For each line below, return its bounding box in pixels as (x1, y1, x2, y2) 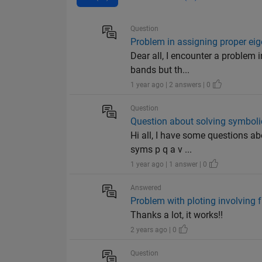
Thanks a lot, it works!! (130, 209, 223, 221)
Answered (130, 184, 162, 192)
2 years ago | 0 (130, 226, 179, 235)
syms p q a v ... (130, 144, 192, 156)
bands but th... (130, 64, 190, 76)
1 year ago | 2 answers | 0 (130, 81, 213, 89)
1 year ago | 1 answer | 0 (130, 160, 209, 169)
